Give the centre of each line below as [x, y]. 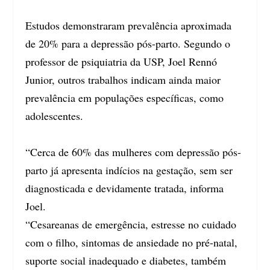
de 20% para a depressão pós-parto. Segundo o [128, 44]
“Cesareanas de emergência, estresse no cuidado [131, 224]
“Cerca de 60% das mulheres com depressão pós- [133, 152]
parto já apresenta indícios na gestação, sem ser [129, 170]
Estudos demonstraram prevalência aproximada [129, 26]
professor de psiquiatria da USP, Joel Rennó [121, 62]
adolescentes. [55, 116]
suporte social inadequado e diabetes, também [126, 261]
